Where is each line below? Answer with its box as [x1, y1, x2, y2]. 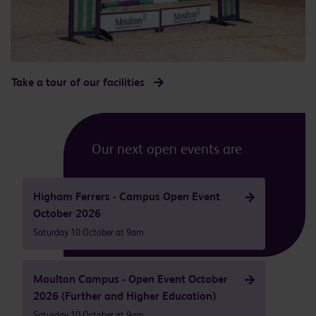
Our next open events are [91, 140, 242, 157]
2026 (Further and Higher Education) [33, 288, 217, 303]
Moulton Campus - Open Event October [33, 272, 229, 286]
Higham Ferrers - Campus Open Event [33, 189, 221, 203]
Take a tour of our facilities [11, 75, 145, 89]
